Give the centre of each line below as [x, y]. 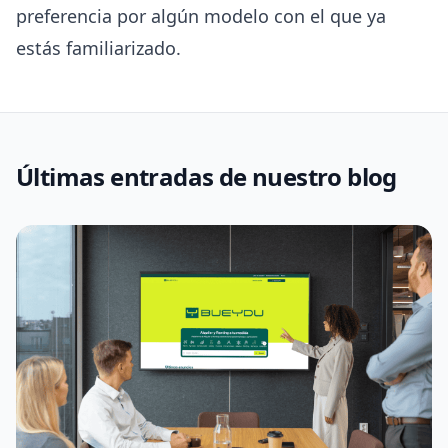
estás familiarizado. [98, 47]
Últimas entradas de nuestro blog [206, 176]
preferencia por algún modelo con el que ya [201, 15]
